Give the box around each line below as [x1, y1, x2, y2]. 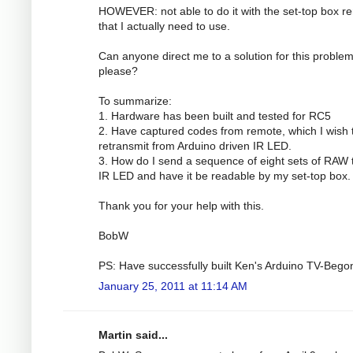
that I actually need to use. [98, 19, 230, 32]
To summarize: [98, 94, 172, 107]
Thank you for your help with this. [98, 199, 264, 212]
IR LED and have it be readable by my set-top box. [98, 169, 351, 182]
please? [98, 64, 138, 77]
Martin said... [98, 328, 168, 341]
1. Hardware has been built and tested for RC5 [98, 109, 331, 122]
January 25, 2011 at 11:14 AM [98, 279, 247, 292]
